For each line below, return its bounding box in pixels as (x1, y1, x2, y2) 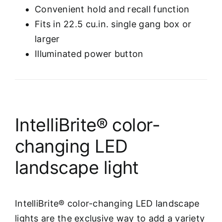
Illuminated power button (35, 48, 144, 59)
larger (35, 33, 60, 44)
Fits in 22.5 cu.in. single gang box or (35, 18, 192, 29)
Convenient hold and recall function (35, 3, 190, 14)
